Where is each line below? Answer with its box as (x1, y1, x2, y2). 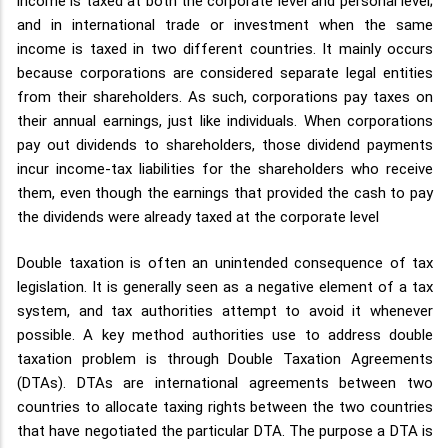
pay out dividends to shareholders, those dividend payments (17, 135, 433, 154)
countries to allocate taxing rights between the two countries (17, 398, 433, 417)
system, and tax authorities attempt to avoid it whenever (17, 302, 433, 321)
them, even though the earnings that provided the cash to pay (17, 183, 433, 202)
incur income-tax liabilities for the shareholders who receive (17, 159, 433, 178)
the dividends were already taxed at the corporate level (17, 207, 379, 226)
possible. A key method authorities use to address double (17, 326, 433, 345)
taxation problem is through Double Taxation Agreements (17, 350, 433, 369)
